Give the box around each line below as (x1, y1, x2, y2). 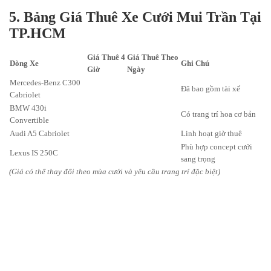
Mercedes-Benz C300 (10, 78, 80, 88)
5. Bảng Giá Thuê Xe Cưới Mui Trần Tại (9, 9, 261, 25)
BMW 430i (10, 103, 47, 113)
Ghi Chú (181, 59, 209, 68)
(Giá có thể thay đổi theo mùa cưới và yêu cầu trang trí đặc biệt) (9, 167, 220, 177)
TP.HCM (9, 25, 66, 42)
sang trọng (181, 154, 215, 164)
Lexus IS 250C (10, 148, 58, 158)
